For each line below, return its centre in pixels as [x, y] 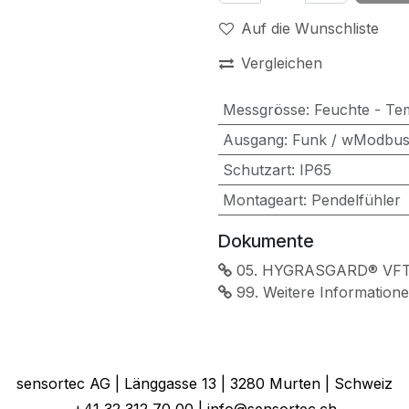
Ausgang [253, 140]
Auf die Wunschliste [310, 28]
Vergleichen [282, 63]
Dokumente [266, 241]
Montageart [262, 200]
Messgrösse [264, 110]
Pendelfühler [356, 200]
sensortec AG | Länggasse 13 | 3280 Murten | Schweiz [204, 383]
